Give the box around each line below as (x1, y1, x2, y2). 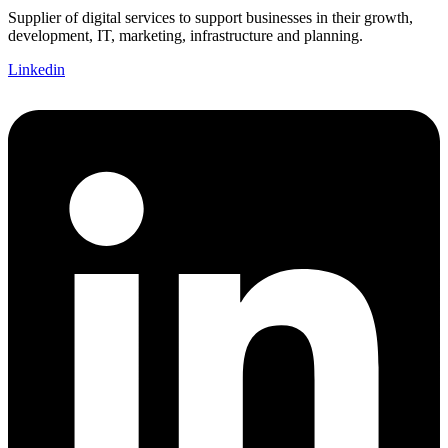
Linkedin (8, 61, 65, 78)
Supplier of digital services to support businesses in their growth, (8, 9, 413, 26)
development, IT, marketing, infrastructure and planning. (8, 27, 367, 44)
